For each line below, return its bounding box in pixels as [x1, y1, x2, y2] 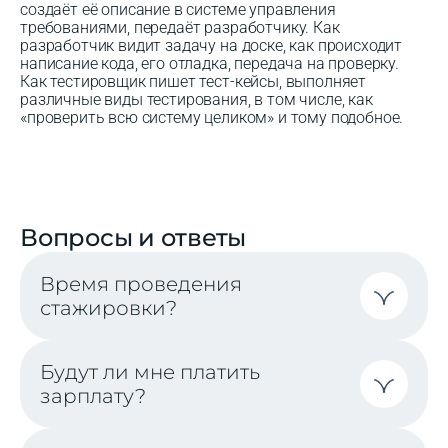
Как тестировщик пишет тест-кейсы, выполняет [20, 71, 367, 91]
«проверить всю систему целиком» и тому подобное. [20, 107, 404, 127]
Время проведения [40, 271, 242, 296]
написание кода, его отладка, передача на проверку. [20, 53, 399, 73]
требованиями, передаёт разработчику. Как [20, 17, 340, 37]
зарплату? [40, 383, 146, 408]
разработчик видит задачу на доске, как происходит [20, 35, 403, 55]
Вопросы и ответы [20, 222, 247, 252]
